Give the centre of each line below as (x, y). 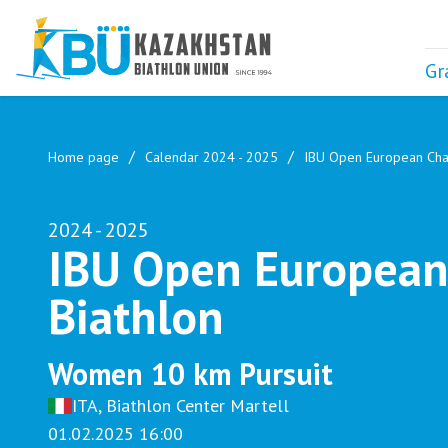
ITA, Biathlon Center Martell (180, 405)
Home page (83, 157)
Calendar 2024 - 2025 (211, 157)
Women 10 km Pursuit (190, 373)
